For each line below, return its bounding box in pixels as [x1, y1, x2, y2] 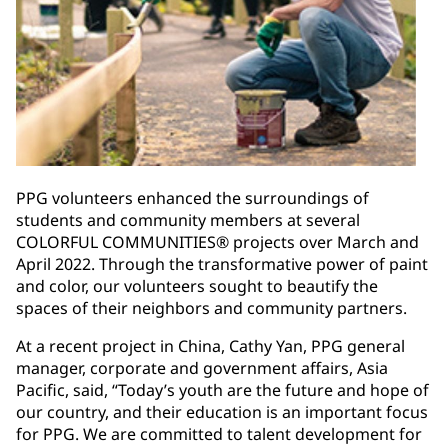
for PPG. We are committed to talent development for [16, 423, 422, 446]
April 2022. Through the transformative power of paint [16, 253, 428, 276]
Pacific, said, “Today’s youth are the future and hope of [16, 379, 429, 402]
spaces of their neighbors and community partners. [16, 297, 407, 320]
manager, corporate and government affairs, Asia [16, 357, 388, 380]
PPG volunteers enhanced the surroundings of [16, 187, 369, 210]
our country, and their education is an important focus [16, 401, 428, 424]
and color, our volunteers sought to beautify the [16, 275, 378, 298]
